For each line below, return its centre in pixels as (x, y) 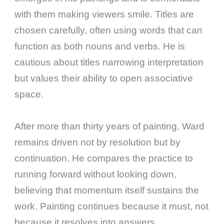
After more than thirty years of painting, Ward (110, 126)
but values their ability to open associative (104, 78)
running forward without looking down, (96, 174)
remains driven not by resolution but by (98, 142)
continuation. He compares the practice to (104, 158)
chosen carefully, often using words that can (109, 30)
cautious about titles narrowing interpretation (109, 62)
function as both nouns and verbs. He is (100, 46)
